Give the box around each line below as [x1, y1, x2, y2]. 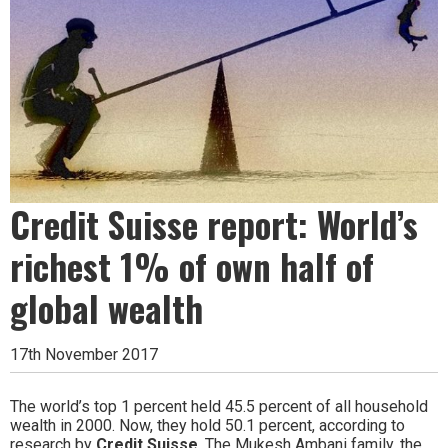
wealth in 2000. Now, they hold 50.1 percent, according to [10, 416, 405, 436]
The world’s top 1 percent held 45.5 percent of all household [10, 397, 428, 417]
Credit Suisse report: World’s [10, 198, 418, 251]
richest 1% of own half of [10, 240, 374, 293]
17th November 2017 [10, 345, 158, 365]
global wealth [10, 282, 203, 335]
